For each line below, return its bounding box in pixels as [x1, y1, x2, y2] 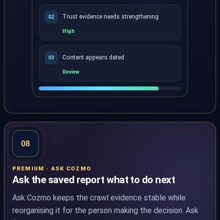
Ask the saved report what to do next [12, 174, 175, 186]
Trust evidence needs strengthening [62, 13, 159, 20]
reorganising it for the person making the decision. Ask [12, 206, 198, 216]
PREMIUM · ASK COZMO [12, 165, 91, 172]
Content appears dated [62, 54, 124, 61]
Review [62, 69, 80, 76]
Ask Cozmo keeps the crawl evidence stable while [12, 193, 186, 203]
